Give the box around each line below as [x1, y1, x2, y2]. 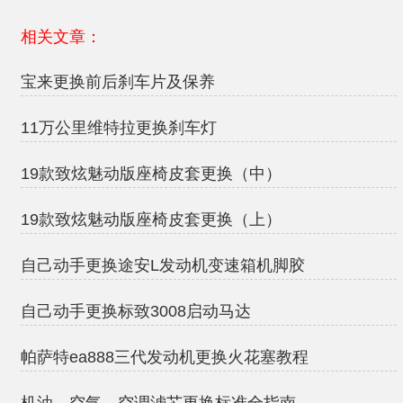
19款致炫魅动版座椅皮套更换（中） [21, 165, 282, 184]
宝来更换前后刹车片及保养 [21, 73, 215, 92]
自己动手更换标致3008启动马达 [21, 302, 251, 321]
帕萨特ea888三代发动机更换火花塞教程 [21, 348, 309, 367]
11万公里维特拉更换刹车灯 [21, 119, 217, 138]
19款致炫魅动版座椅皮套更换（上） [21, 210, 282, 229]
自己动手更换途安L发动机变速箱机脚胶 [21, 256, 305, 275]
